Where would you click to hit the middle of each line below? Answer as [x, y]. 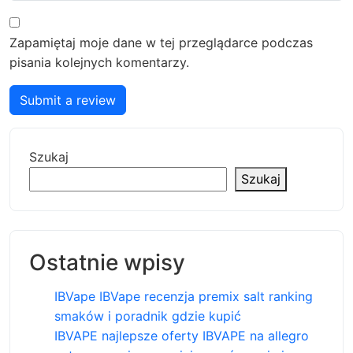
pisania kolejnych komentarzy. [99, 63]
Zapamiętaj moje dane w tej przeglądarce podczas [161, 43]
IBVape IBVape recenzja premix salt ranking [184, 297]
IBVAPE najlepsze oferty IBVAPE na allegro [182, 336]
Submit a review [68, 100]
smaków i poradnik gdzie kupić [148, 316]
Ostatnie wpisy [107, 263]
